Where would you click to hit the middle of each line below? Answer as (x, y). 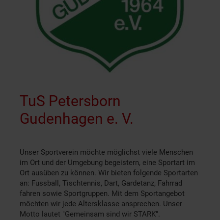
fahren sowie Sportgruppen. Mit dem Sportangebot (102, 194)
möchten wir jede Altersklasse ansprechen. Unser (101, 204)
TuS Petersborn (70, 101)
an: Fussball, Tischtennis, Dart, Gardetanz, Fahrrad (101, 183)
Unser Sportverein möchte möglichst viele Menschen (106, 152)
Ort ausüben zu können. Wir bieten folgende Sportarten (109, 173)
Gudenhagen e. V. (77, 119)
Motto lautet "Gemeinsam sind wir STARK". (90, 214)
